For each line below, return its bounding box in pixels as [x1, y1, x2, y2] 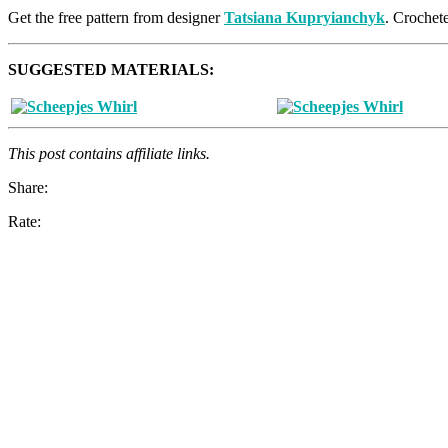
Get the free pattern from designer [8, 9, 224, 27]
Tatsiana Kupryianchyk [224, 9, 385, 27]
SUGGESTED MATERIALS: [8, 61, 214, 79]
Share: [8, 179, 48, 197]
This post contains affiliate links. [8, 145, 210, 163]
